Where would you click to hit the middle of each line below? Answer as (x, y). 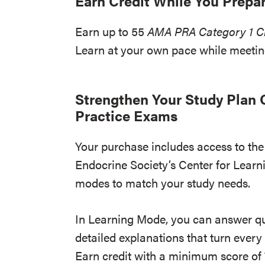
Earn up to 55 (112, 31)
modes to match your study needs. (163, 182)
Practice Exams (128, 115)
